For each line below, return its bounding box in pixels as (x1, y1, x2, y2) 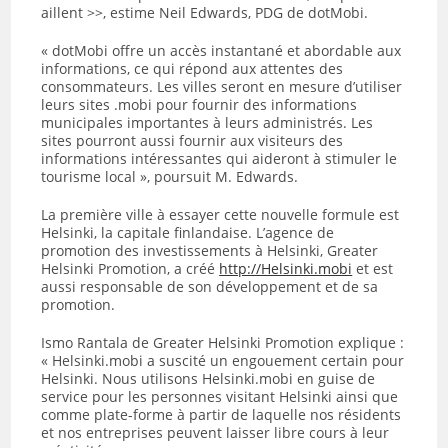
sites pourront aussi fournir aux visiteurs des (41, 131, 344, 150)
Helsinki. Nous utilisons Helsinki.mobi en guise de (41, 369, 376, 388)
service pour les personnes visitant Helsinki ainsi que (41, 387, 399, 406)
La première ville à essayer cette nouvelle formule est (41, 205, 400, 224)
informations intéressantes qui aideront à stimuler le (41, 149, 398, 168)
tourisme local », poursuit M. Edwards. (41, 167, 299, 186)
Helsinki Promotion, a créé (41, 259, 220, 278)
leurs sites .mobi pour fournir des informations (41, 95, 358, 114)
